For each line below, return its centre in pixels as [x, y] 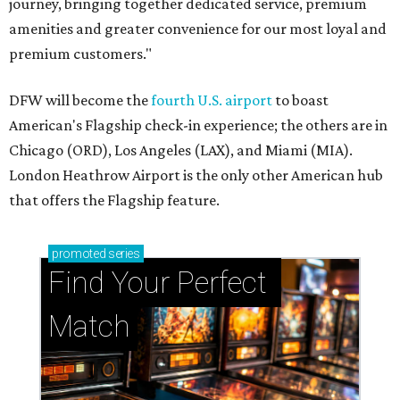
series [123, 254]
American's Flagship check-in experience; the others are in [198, 125]
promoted [79, 254]
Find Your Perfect [158, 283]
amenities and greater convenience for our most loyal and [198, 29]
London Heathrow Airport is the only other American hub [196, 175]
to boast [300, 100]
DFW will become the [80, 100]
